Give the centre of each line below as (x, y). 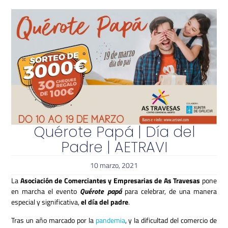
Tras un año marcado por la (53, 220)
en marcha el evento (46, 191)
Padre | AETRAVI (114, 148)
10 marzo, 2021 (114, 165)
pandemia (110, 220)
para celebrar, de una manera (170, 191)
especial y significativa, (46, 202)
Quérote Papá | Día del (114, 132)
